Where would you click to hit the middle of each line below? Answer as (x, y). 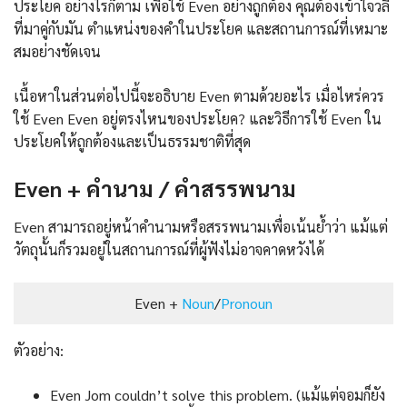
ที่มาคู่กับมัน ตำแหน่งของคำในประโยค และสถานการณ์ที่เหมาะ (201, 29)
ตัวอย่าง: (39, 350)
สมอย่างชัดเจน (57, 52)
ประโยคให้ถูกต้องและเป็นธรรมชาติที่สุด (134, 142)
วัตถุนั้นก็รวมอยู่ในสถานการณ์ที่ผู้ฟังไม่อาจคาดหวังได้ (169, 249)
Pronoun (247, 303)
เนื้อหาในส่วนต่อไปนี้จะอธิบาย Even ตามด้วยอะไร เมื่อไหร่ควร (199, 96)
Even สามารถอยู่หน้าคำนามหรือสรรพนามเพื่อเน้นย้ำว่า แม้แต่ (201, 226)
